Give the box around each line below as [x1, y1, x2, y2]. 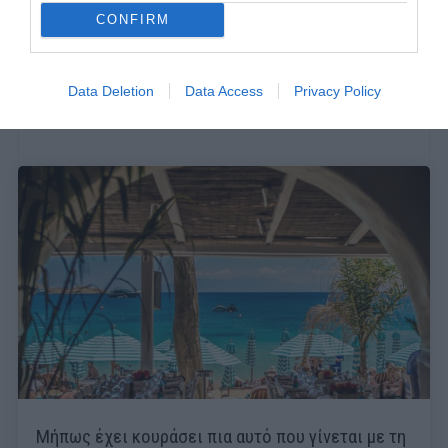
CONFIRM [95, 12, 170, 27]
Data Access [184, 82, 263, 99]
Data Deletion [67, 82, 154, 99]
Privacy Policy [293, 82, 381, 99]
